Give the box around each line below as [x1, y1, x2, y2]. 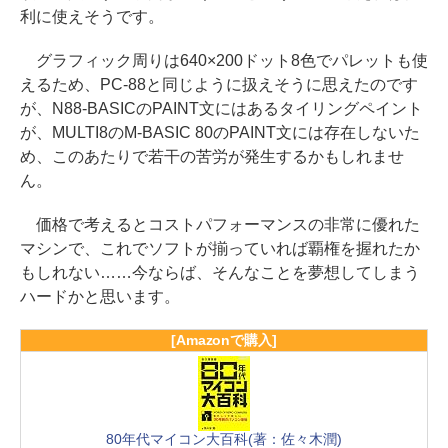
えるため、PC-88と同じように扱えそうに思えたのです [20, 76, 418, 94]
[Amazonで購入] [170, 332, 278, 349]
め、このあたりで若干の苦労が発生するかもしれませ [20, 148, 404, 166]
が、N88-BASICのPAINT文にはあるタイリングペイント [20, 100, 423, 118]
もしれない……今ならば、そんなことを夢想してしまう [20, 264, 420, 282]
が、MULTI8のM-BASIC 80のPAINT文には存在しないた [20, 124, 420, 142]
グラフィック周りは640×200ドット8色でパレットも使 [20, 52, 428, 70]
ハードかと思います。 [20, 288, 180, 306]
